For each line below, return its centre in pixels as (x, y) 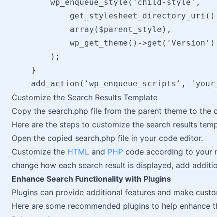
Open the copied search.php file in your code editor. (107, 138)
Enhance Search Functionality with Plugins (91, 179)
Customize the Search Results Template (85, 97)
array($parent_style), (92, 29)
